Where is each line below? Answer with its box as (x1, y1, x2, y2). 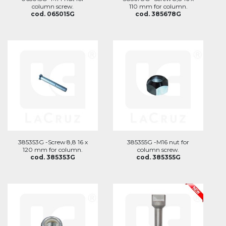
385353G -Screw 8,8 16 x (18, 138, 88, 146)
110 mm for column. (129, 3, 188, 10)
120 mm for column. (23, 146, 83, 153)
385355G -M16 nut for (127, 138, 189, 146)
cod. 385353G (30, 153, 75, 161)
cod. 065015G (31, 10, 75, 18)
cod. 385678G (135, 10, 181, 18)
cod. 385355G (136, 153, 181, 161)
